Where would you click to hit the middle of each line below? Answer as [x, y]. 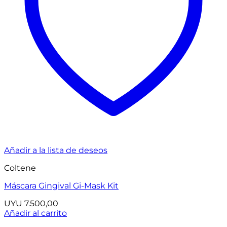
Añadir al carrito [35, 213]
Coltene [20, 168]
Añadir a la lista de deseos [56, 150]
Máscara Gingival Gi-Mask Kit [61, 186]
